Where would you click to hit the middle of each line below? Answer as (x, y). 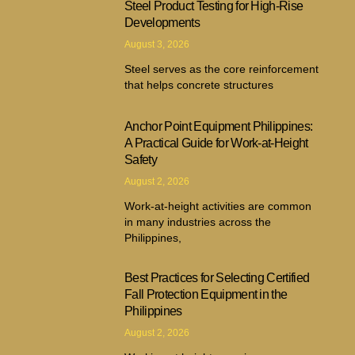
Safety (141, 159)
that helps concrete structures (199, 84)
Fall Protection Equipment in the (206, 294)
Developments (162, 22)
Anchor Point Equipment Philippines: (219, 126)
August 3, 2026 (157, 44)
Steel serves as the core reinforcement (222, 69)
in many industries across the (198, 221)
